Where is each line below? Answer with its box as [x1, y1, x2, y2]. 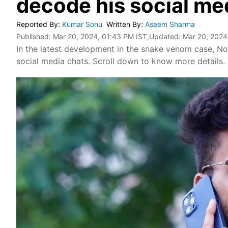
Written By [106, 20, 141, 28]
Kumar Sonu [62, 20, 104, 28]
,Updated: [147, 32, 183, 41]
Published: [16, 32, 53, 41]
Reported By [16, 20, 58, 28]
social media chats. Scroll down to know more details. [16, 56, 225, 66]
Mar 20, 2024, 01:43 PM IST [53, 32, 147, 41]
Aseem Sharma [145, 20, 197, 28]
